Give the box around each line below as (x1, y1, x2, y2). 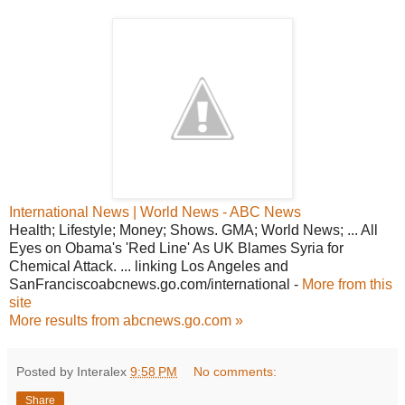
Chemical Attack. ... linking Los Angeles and (9, 258, 288, 274)
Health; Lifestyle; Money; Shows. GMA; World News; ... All (9, 221, 378, 238)
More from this (302, 276, 392, 292)
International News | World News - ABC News (9, 203, 301, 220)
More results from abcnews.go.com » (9, 312, 243, 328)
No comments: (193, 363, 278, 379)
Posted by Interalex (16, 363, 130, 379)
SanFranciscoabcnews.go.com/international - (9, 276, 302, 292)
